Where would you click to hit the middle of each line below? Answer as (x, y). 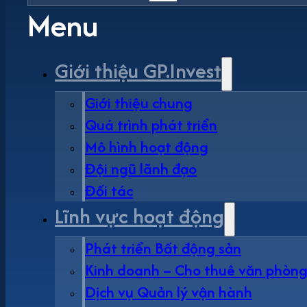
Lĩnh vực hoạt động (139, 216)
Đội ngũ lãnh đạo (141, 168)
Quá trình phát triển (151, 124)
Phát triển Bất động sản (163, 248)
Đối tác (109, 190)
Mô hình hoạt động (147, 146)
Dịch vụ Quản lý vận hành (169, 292)
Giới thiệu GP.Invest (138, 71)
